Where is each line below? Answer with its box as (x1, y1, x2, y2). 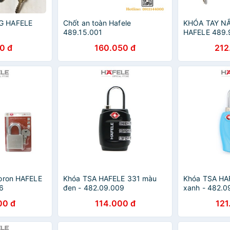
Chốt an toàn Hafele (63, 18, 131, 27)
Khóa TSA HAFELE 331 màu (63, 174, 157, 183)
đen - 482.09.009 (63, 183, 125, 192)
